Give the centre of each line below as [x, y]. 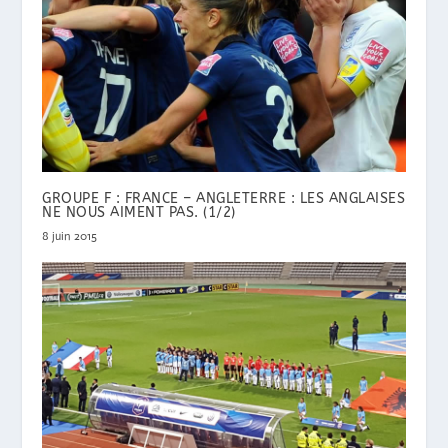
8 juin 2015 [70, 236]
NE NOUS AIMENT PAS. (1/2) [139, 213]
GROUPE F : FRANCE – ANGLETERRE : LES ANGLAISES [224, 199]
